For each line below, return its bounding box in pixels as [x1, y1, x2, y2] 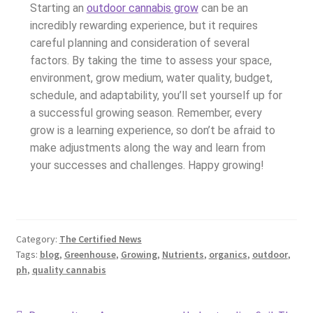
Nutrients [161, 248, 204, 261]
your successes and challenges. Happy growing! [29, 158, 264, 172]
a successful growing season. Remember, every [29, 105, 262, 119]
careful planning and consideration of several [29, 36, 249, 50]
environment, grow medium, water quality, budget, [29, 71, 272, 85]
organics [208, 248, 247, 261]
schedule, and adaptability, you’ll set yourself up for [29, 88, 282, 102]
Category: [15, 233, 59, 246]
